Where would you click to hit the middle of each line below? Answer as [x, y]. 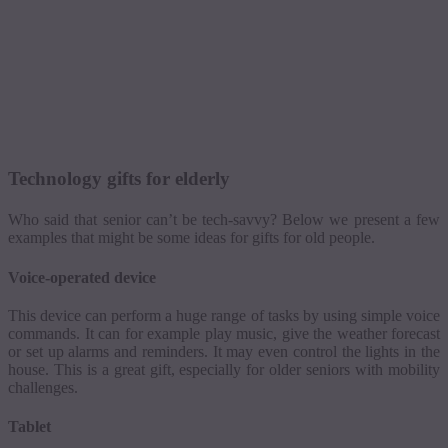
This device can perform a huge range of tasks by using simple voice [224, 315]
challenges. [43, 387]
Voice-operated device [82, 277]
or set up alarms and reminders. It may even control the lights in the [224, 351]
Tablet [29, 427]
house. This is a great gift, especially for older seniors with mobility [224, 369]
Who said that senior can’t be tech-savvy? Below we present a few [224, 220]
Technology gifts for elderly [119, 179]
